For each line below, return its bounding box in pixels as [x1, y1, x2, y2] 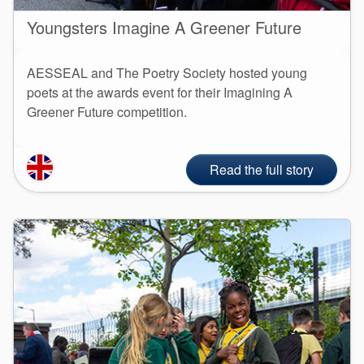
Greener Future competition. [27, 102, 187, 121]
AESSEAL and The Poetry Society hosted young [27, 63, 307, 82]
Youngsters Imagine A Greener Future [27, 15, 301, 39]
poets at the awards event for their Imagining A [27, 82, 292, 102]
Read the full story [210, 159, 314, 179]
